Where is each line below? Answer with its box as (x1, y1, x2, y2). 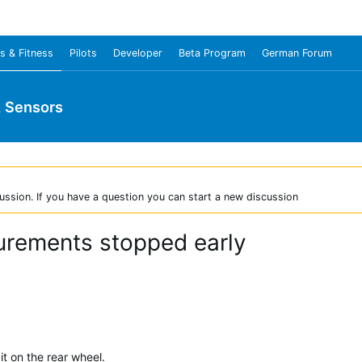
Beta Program (179, 47, 246, 59)
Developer (113, 47, 162, 59)
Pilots (69, 47, 97, 59)
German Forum (262, 47, 332, 59)
